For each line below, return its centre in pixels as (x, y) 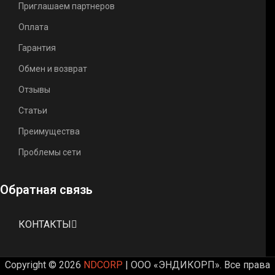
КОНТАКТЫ (45, 224)
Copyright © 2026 (44, 265)
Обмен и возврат (53, 68)
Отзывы (34, 89)
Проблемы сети (50, 152)
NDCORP (103, 265)
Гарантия (37, 48)
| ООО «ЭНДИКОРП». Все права (196, 265)
